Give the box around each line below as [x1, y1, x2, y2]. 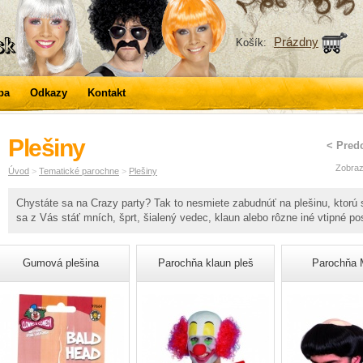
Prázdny [274, 34, 318, 49]
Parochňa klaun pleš [157, 257, 254, 269]
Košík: [236, 36, 270, 49]
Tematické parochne [39, 166, 119, 176]
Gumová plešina [22, 257, 99, 269]
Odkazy [30, 87, 67, 99]
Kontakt [88, 87, 126, 99]
